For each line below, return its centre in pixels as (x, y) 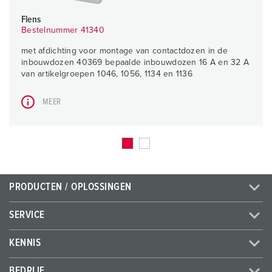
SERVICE (27, 216)
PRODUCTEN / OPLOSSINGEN (70, 188)
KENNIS (25, 243)
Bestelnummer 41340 (63, 31)
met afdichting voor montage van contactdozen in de (124, 51)
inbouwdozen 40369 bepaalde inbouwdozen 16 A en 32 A (135, 63)
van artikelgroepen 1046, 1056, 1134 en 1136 (107, 74)
